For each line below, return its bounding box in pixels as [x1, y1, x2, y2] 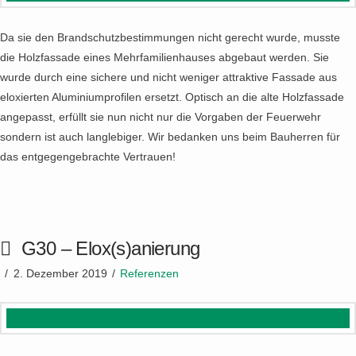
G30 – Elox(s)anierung [21, 238, 200, 259]
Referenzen [120, 267, 180, 280]
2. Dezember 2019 [13, 267, 107, 280]
